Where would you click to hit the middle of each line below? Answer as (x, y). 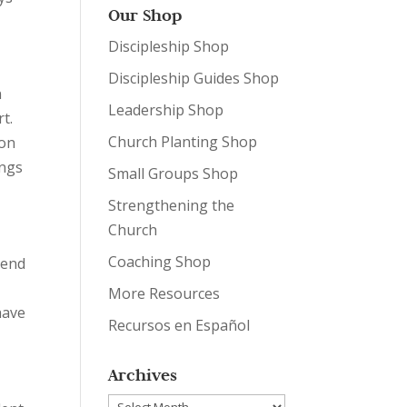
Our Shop (145, 15)
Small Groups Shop (174, 174)
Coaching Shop (160, 262)
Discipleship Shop (169, 46)
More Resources (164, 293)
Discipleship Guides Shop (194, 78)
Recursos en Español (179, 325)
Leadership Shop (166, 110)
